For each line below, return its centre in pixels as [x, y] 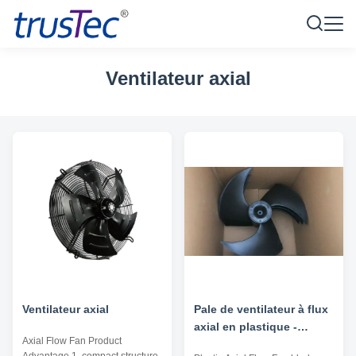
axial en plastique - [246, 327]
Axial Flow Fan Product [72, 341]
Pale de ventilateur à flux [261, 309]
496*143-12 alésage [246, 344]
